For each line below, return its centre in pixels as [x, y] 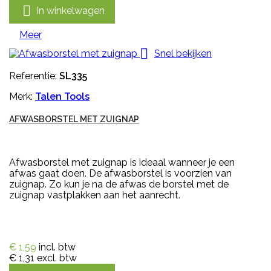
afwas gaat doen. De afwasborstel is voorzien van [120, 174]
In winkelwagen [70, 10]
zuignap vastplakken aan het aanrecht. [95, 195]
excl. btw [57, 258]
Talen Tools [62, 97]
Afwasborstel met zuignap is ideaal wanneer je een [122, 163]
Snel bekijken [183, 53]
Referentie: [34, 76]
